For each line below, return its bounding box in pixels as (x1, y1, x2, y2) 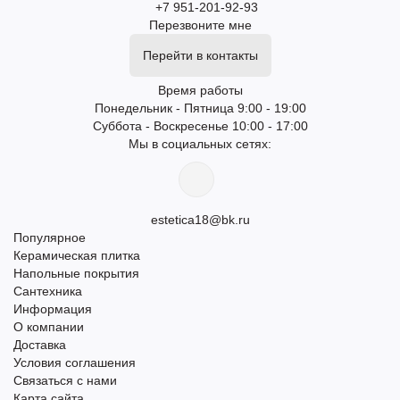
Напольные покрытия (13, 266, 139, 280)
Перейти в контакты (142, 48, 258, 62)
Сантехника (13, 284, 82, 298)
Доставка (13, 337, 66, 352)
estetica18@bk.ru (150, 212, 250, 227)
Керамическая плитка (13, 248, 140, 262)
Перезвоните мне (148, 18, 252, 32)
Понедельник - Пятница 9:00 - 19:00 (94, 101, 306, 115)
